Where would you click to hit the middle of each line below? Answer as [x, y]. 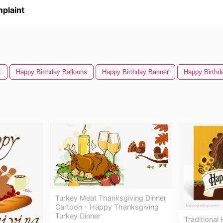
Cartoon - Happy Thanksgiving [107, 207]
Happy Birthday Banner [135, 72]
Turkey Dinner [78, 216]
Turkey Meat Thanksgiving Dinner [111, 198]
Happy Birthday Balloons [52, 72]
